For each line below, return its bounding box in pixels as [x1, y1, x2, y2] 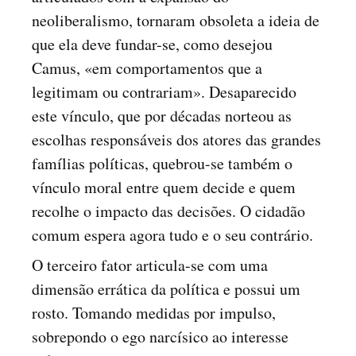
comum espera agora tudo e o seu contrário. [32, 224, 313, 246]
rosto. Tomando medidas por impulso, [32, 302, 276, 323]
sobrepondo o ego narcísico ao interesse [32, 326, 288, 347]
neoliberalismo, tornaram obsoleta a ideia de [32, 10, 319, 31]
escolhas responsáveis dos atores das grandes [32, 129, 321, 150]
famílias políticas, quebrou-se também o [32, 153, 292, 174]
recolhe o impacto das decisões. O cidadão [32, 200, 305, 222]
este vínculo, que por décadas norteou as [32, 105, 292, 126]
